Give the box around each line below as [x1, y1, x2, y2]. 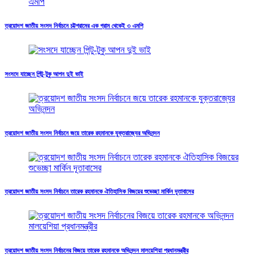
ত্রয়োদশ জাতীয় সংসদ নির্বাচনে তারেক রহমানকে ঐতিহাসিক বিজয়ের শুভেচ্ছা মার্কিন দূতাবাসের [5, 188, 194, 195]
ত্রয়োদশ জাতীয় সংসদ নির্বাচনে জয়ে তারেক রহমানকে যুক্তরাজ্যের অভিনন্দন [5, 129, 160, 136]
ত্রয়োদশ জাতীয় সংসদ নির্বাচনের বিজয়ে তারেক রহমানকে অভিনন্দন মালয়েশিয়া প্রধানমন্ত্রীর [5, 247, 188, 254]
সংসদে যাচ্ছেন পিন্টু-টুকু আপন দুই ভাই [5, 70, 83, 77]
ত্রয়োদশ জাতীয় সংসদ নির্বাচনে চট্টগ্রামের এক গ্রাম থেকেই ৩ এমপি [5, 21, 143, 29]
